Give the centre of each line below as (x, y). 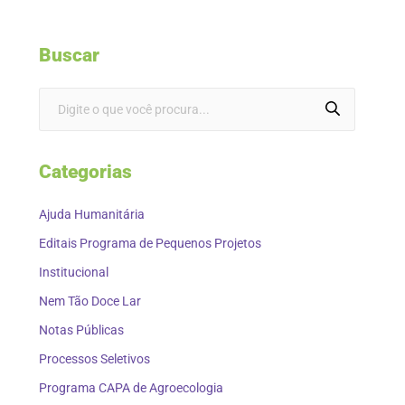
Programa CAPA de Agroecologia (131, 388)
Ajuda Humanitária (92, 215)
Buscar (69, 56)
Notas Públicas (81, 330)
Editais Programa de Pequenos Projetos (150, 244)
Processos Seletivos (94, 359)
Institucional (74, 273)
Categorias (85, 172)
